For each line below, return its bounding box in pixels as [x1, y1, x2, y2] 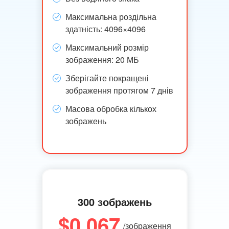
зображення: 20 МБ [65, 54, 139, 65]
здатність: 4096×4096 [65, 23, 146, 35]
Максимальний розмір [65, 41, 149, 53]
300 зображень [77, 194, 152, 209]
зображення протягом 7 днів [65, 84, 173, 96]
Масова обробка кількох [65, 103, 156, 114]
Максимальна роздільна [65, 11, 156, 22]
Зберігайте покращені [65, 72, 149, 84]
